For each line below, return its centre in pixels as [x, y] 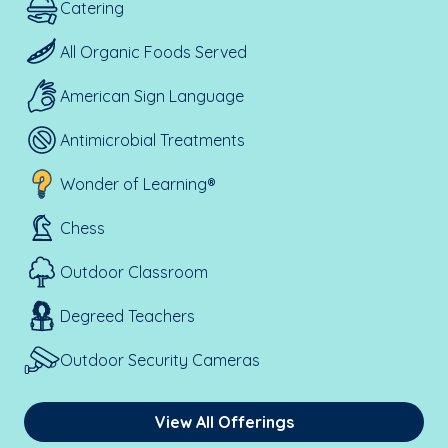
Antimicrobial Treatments [152, 140]
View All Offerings [224, 422]
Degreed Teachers [127, 316]
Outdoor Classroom [134, 272]
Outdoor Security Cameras [160, 360]
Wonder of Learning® [138, 184]
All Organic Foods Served [153, 52]
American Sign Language [152, 96]
